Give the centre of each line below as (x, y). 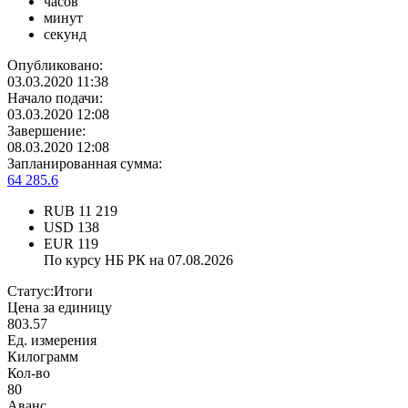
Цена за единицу (60, 308)
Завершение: (46, 131)
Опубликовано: (55, 66)
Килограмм (43, 357)
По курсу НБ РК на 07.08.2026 (138, 260)
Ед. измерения (52, 341)
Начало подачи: (55, 98)
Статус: (31, 291)
